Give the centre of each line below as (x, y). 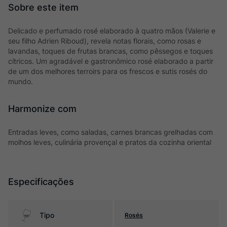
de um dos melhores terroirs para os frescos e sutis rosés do (108, 71)
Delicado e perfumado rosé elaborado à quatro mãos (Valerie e (112, 31)
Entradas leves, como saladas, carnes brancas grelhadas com (110, 132)
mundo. (21, 81)
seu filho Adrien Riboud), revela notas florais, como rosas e (105, 41)
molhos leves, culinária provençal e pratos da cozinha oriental (110, 142)
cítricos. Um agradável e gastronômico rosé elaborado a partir (111, 61)
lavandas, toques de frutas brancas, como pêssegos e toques (110, 51)
